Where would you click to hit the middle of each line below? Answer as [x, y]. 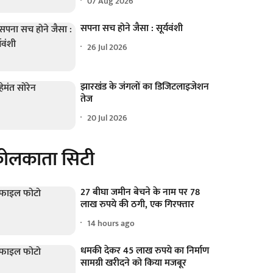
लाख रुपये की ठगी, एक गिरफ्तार [138, 205]
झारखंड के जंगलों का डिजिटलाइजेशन [145, 87]
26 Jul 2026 [108, 47]
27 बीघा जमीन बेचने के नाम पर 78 [140, 193]
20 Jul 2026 [108, 118]
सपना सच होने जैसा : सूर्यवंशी [132, 29]
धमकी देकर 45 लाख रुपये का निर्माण [145, 251]
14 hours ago [111, 223]
